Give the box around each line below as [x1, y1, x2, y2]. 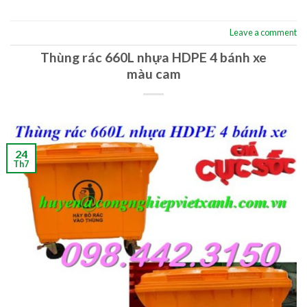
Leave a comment [230, 27, 297, 38]
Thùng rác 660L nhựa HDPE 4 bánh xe [40, 49, 267, 66]
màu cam [126, 66, 181, 82]
